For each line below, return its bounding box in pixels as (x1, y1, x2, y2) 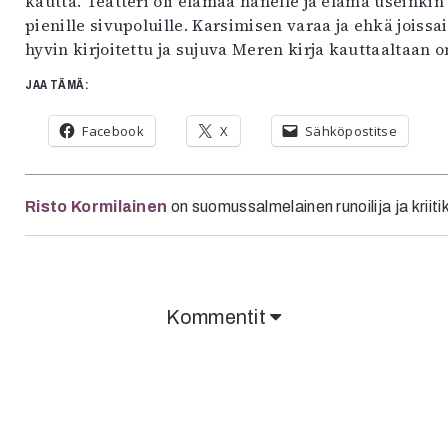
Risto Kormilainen (25, 198, 168, 215)
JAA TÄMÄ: (25, 78, 89, 92)
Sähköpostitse (304, 122, 398, 140)
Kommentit (166, 306, 271, 328)
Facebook (82, 122, 144, 140)
